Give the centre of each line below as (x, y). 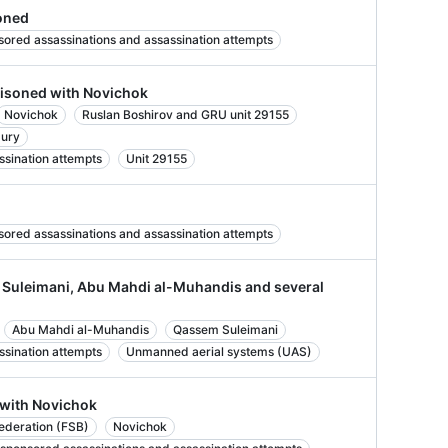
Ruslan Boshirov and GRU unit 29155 (185, 114)
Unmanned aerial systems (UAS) (219, 351)
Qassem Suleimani (225, 329)
